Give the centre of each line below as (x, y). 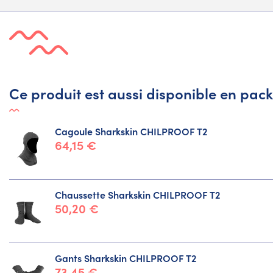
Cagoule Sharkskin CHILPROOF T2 (131, 131)
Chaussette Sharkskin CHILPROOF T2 (138, 195)
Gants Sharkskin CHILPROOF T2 (126, 258)
